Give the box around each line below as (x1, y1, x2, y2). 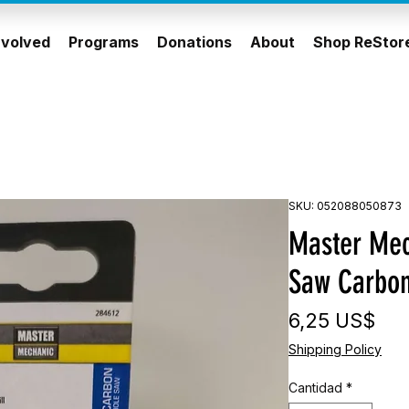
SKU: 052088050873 (288, 199, 402, 214)
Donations (156, 33, 232, 51)
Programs (68, 33, 139, 51)
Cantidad (288, 380, 342, 396)
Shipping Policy (288, 341, 382, 358)
